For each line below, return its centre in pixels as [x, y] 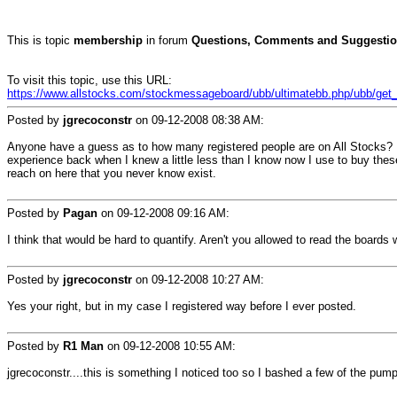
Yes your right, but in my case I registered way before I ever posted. [182, 306]
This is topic [40, 40]
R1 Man [83, 346]
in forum [167, 40]
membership [108, 40]
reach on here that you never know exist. [112, 173]
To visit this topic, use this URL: [90, 80]
